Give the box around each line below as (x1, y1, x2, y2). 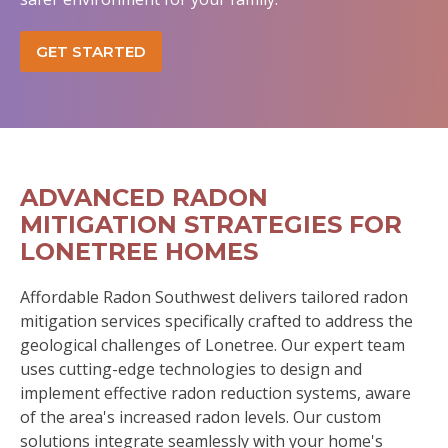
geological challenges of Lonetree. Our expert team (20, 334, 405, 356)
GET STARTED (36, 42, 146, 61)
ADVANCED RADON (20, 183, 268, 212)
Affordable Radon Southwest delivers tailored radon (20, 286, 408, 308)
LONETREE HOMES (20, 237, 258, 266)
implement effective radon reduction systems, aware (20, 382, 411, 404)
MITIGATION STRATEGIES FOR (20, 210, 402, 239)
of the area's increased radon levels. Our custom (20, 406, 381, 428)
